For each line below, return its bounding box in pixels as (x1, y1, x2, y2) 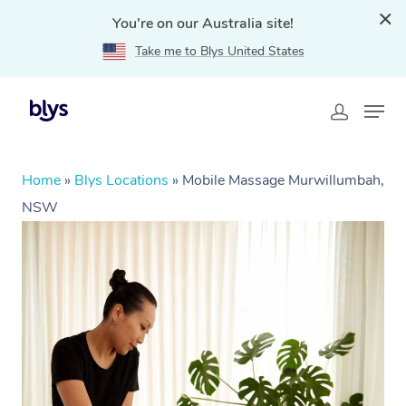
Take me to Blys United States (134, 43, 304, 60)
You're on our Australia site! (112, 14, 294, 34)
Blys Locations (74, 170, 169, 190)
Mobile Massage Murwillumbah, (182, 170, 384, 190)
